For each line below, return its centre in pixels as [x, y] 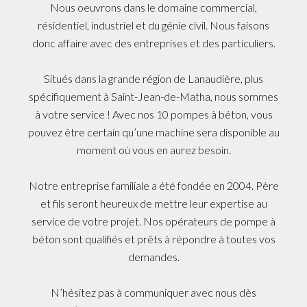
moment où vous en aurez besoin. [153, 149]
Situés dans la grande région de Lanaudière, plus [153, 78]
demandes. [153, 256]
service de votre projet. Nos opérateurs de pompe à [153, 221]
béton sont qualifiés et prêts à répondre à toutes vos [153, 238]
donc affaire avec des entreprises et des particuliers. [153, 42]
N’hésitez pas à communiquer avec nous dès [153, 292]
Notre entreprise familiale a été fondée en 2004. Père [153, 185]
